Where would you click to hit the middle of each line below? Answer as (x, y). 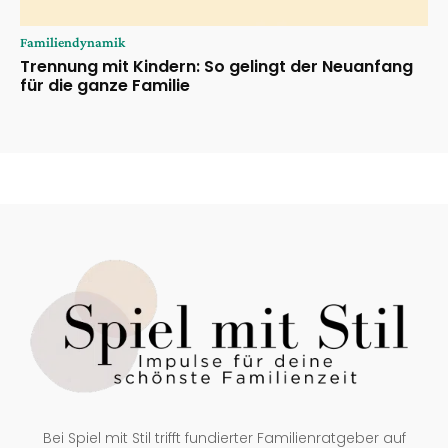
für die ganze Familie (105, 86)
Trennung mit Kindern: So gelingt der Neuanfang (216, 67)
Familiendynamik (72, 42)
